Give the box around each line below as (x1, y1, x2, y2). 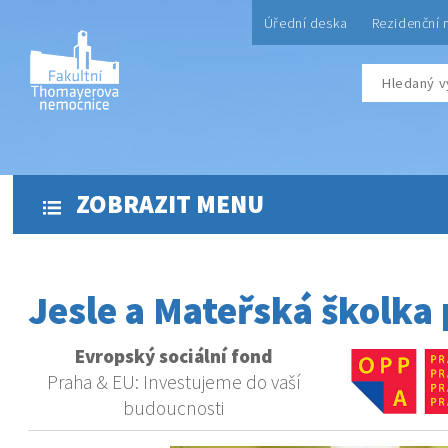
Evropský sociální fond (75, 344, 273, 368)
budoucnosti (123, 396, 225, 420)
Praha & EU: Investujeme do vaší (46, 370, 301, 394)
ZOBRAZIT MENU (70, 188, 264, 220)
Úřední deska (263, 14, 348, 32)
